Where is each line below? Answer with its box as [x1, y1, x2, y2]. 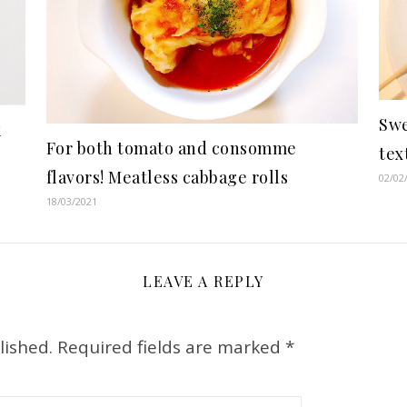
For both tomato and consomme [45, 136, 297, 159]
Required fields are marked [57, 334, 285, 359]
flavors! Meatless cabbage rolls [45, 165, 289, 188]
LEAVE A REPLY [143, 271, 264, 291]
